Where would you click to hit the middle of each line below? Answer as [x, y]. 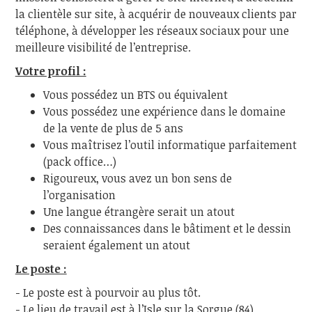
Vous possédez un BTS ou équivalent [135, 94]
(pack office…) [79, 161]
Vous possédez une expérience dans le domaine [164, 111]
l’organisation [79, 195]
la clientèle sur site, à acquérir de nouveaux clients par [156, 14]
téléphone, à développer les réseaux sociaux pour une [152, 30]
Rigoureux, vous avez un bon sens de [137, 178]
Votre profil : [50, 71]
